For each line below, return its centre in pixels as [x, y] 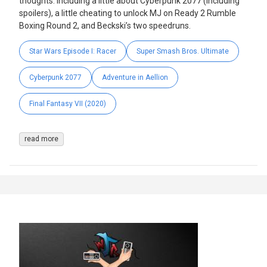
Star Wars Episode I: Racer [73, 52]
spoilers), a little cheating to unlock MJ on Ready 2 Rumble [128, 13]
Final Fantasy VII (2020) [68, 104]
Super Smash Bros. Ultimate [183, 52]
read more [41, 139]
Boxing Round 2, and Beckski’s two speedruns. [105, 26]
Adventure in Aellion [135, 78]
